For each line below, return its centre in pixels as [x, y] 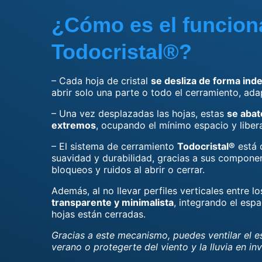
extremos [74, 125]
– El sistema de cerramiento [114, 146]
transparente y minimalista [113, 202]
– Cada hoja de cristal [101, 81]
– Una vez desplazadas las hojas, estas [139, 113]
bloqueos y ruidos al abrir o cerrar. [128, 170]
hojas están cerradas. [99, 214]
